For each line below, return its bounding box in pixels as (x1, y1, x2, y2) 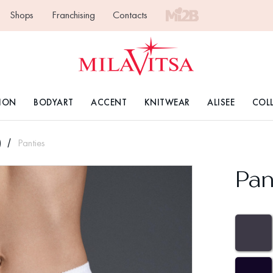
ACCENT (91, 97, 127, 108)
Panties (17, 136, 45, 149)
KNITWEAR (144, 97, 190, 108)
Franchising (52, 9, 95, 21)
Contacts (113, 9, 147, 21)
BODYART (34, 97, 74, 108)
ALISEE (207, 97, 235, 108)
